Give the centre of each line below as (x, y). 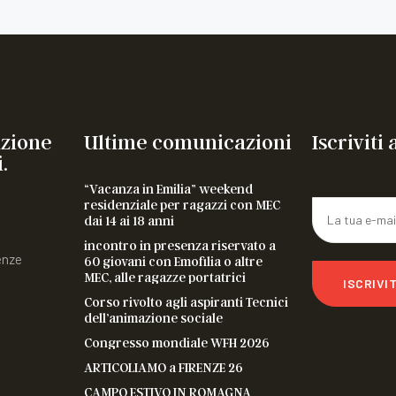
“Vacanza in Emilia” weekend (168, 188)
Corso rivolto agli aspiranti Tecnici (186, 301)
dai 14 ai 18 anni (129, 220)
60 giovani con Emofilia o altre (173, 260)
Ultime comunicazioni (188, 141)
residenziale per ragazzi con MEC (182, 204)
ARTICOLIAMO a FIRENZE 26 (164, 366)
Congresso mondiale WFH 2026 (177, 342)
